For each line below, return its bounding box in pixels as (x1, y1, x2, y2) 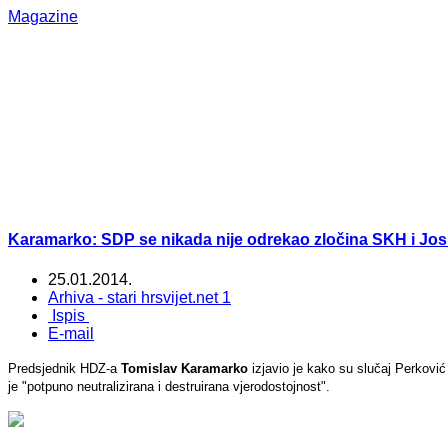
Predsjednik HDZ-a (8, 360, 121, 376)
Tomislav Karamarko (121, 360, 248, 376)
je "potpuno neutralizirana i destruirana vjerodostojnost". (8, 378, 330, 394)
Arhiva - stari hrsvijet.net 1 (48, 288, 231, 306)
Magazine (8, 8, 78, 25)
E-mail (48, 324, 94, 342)
